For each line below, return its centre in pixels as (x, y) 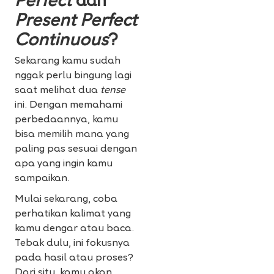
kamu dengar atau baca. (74, 229)
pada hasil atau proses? (74, 258)
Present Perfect (76, 22)
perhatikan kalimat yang (73, 214)
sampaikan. (42, 179)
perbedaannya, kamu (66, 120)
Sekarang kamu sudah (68, 61)
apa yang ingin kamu (64, 164)
